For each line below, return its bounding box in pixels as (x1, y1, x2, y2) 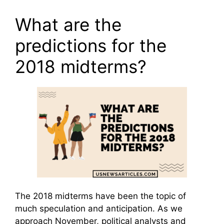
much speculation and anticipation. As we (15, 203, 182, 214)
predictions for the (15, 34, 166, 56)
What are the (15, 13, 121, 35)
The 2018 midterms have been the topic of (15, 191, 186, 201)
